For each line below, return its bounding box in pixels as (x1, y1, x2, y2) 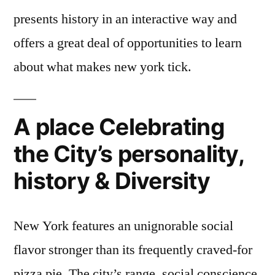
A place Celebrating (14, 113, 225, 141)
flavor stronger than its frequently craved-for (14, 241, 252, 259)
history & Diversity (14, 167, 210, 195)
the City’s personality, (14, 140, 244, 168)
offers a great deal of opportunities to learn (14, 34, 242, 52)
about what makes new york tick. (14, 58, 192, 76)
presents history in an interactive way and (14, 10, 237, 28)
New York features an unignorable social (14, 217, 233, 235)
